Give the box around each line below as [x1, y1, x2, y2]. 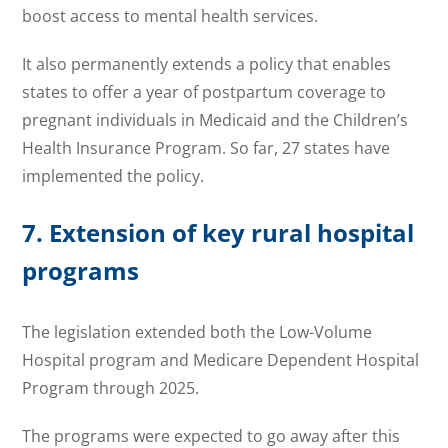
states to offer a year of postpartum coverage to [22, 80, 387, 103]
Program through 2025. [22, 377, 200, 400]
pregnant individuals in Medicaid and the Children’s [22, 108, 409, 131]
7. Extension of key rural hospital [22, 215, 415, 249]
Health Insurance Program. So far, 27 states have [22, 136, 391, 159]
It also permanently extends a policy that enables [22, 52, 392, 75]
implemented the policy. [22, 164, 205, 187]
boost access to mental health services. [22, 5, 319, 28]
